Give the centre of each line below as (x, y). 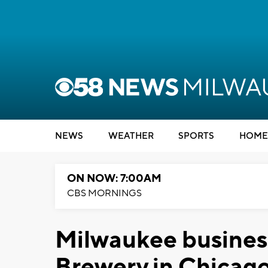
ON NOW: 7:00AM (114, 179)
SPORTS (196, 136)
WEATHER (131, 136)
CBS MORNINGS (104, 193)
